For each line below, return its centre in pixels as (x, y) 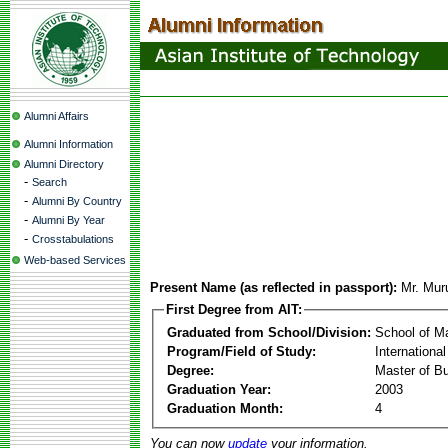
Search (49, 182)
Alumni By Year (68, 220)
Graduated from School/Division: (269, 332)
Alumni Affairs (56, 116)
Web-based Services (75, 260)
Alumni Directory (64, 164)
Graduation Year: (219, 389)
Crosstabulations (73, 239)
